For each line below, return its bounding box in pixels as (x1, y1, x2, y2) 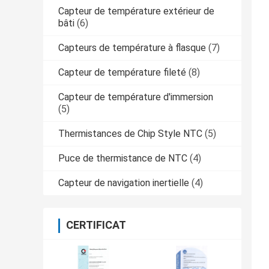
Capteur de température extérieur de (58, 5, 214, 17)
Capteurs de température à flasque (58, 41, 206, 53)
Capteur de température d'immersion (58, 91, 213, 103)
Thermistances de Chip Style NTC (58, 127, 202, 139)
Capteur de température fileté (58, 66, 186, 78)
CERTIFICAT (66, 218, 126, 231)
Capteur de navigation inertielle (58, 177, 189, 189)
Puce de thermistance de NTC (58, 152, 187, 164)
